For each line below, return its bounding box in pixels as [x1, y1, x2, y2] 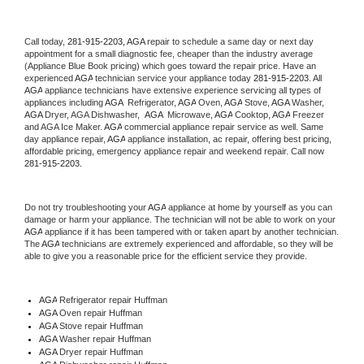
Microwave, [165, 109, 214, 119]
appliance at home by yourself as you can [166, 201, 332, 212]
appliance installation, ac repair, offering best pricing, [125, 133, 331, 144]
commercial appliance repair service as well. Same [122, 121, 323, 132]
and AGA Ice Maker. [24, 121, 104, 132]
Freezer [290, 109, 324, 119]
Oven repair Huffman [58, 307, 142, 318]
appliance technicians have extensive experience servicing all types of [42, 84, 321, 95]
